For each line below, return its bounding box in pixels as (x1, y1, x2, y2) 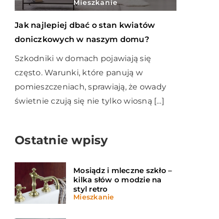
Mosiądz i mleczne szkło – (73, 165, 173, 175)
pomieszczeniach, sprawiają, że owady (15, 82, 166, 92)
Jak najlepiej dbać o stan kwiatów (15, 21, 155, 30)
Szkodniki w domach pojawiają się (15, 54, 151, 64)
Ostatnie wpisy (15, 133, 108, 148)
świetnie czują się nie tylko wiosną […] (15, 96, 164, 106)
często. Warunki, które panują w (15, 68, 143, 78)
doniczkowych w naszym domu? (15, 35, 149, 44)
